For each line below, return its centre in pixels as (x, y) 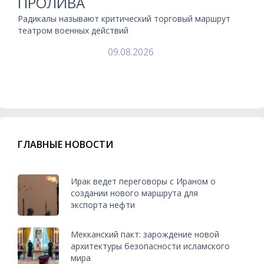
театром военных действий (73, 30)
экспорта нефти (103, 205)
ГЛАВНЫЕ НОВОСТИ (65, 144)
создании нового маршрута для (134, 193)
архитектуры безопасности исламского (150, 246)
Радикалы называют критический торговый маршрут (124, 18)
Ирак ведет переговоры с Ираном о (143, 181)
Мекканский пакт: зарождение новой (145, 235)
